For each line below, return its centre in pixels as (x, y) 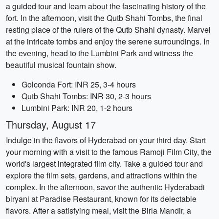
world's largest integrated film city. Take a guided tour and (104, 164)
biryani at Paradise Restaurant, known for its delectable (101, 199)
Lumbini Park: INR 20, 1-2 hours (77, 108)
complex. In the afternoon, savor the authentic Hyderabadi (105, 187)
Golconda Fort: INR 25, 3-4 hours (79, 84)
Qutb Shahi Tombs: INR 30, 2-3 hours (86, 96)
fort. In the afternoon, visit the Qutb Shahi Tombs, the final (104, 18)
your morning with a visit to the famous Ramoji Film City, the (109, 152)
